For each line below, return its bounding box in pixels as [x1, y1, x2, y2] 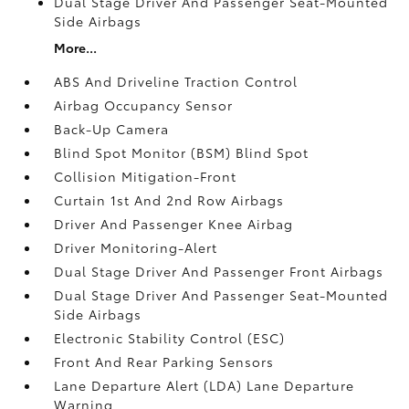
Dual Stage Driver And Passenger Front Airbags [54, 261, 384, 280]
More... [54, 37, 98, 57]
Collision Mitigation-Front [54, 166, 237, 185]
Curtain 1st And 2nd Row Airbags [54, 190, 285, 209]
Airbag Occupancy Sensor [54, 95, 234, 114]
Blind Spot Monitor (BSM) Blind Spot [54, 142, 309, 162]
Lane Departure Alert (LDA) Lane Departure [54, 375, 355, 394]
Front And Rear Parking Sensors [54, 351, 275, 371]
